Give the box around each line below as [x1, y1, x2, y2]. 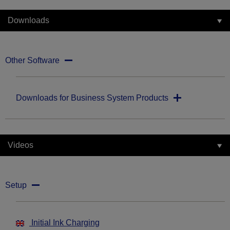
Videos [8, 141, 33, 150]
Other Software [5, 56, 60, 65]
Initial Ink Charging [29, 218, 100, 227]
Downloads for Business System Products [16, 93, 168, 103]
